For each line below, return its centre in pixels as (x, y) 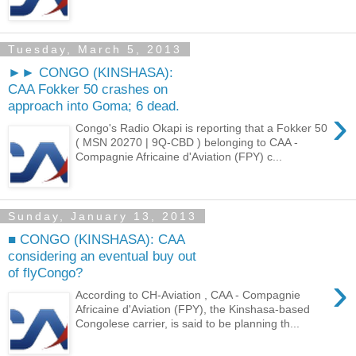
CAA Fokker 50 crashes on (88, 89)
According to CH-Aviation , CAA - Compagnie (188, 295)
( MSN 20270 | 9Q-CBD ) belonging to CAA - (187, 143)
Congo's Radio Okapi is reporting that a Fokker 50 (202, 128)
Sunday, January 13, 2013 (103, 216)
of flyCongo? (45, 272)
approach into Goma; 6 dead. (94, 105)
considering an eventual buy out (102, 255)
